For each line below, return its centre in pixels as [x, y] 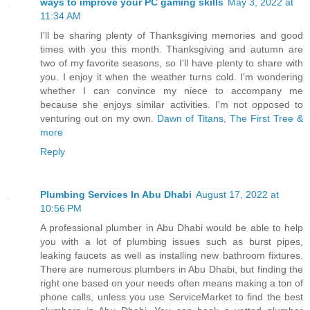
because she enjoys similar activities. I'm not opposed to [172, 105]
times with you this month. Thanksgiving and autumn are [172, 49]
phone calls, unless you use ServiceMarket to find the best [172, 297]
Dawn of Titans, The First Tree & [230, 119]
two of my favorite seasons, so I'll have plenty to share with [172, 63]
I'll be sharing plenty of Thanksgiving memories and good [172, 36]
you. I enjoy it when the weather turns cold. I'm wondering [172, 77]
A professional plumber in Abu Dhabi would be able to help [172, 228]
